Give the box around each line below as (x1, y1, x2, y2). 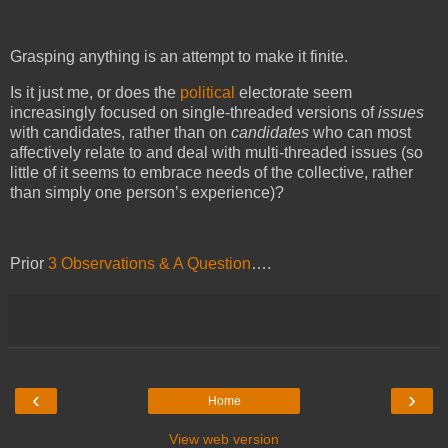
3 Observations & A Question (48, 255, 251, 273)
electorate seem (235, 83, 352, 101)
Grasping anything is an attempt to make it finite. (10, 47, 348, 65)
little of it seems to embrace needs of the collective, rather (10, 163, 413, 181)
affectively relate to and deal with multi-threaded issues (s (10, 143, 414, 161)
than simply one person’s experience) (10, 183, 275, 201)
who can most (309, 123, 411, 141)
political (180, 83, 235, 101)
